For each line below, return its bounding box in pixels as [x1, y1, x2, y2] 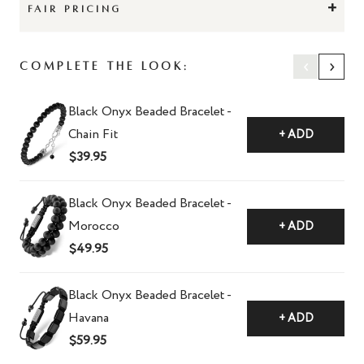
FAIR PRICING [28, 3, 122, 15]
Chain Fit [68, 124, 118, 144]
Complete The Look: [19, 59, 190, 72]
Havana [68, 308, 109, 327]
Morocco [68, 216, 119, 236]
